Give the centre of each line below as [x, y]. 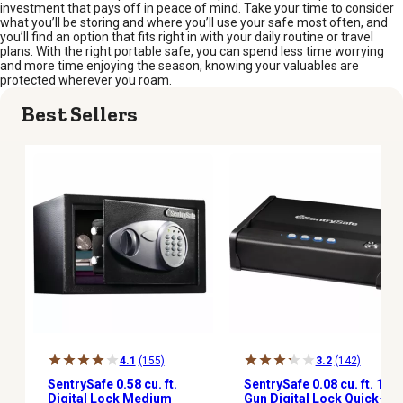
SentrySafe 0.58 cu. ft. [112, 384]
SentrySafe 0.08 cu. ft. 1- [316, 384]
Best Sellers [80, 114]
